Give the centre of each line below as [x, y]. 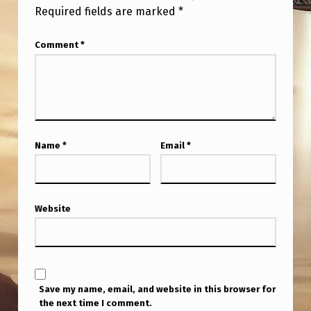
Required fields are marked [106, 12]
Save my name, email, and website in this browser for [158, 289]
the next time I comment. [96, 303]
